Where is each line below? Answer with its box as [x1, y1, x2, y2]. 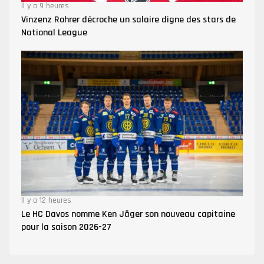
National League [21, 27, 87, 39]
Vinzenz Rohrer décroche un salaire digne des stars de [21, 14, 236, 27]
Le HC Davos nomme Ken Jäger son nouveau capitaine [21, 207, 235, 220]
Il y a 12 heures [21, 194, 71, 206]
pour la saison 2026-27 [21, 220, 111, 233]
